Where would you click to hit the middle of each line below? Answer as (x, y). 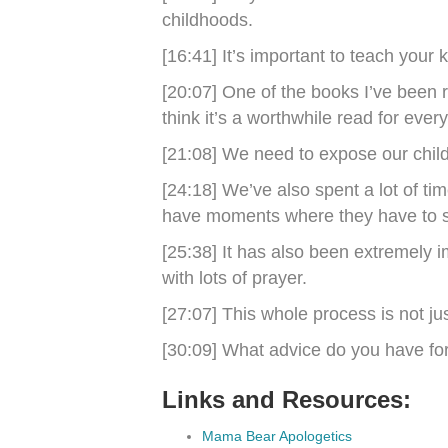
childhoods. (207, 20)
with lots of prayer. (234, 278)
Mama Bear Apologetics (277, 436)
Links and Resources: (286, 400)
